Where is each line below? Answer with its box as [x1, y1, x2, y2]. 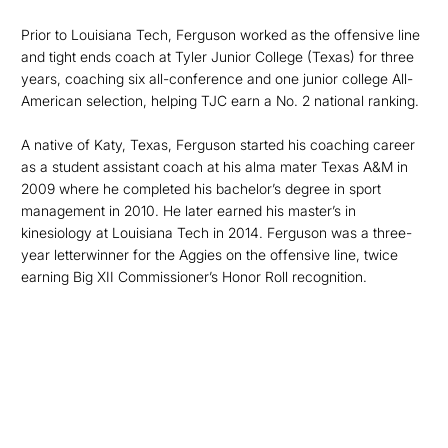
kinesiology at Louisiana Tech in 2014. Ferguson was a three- [21, 224, 412, 241]
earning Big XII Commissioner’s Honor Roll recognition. [21, 268, 367, 285]
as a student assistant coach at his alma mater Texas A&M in [21, 158, 408, 175]
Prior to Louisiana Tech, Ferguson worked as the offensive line [21, 26, 420, 43]
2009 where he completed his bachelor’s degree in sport [21, 180, 381, 197]
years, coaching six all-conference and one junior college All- [21, 70, 413, 87]
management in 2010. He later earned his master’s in [21, 202, 356, 219]
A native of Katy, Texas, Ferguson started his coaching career [21, 136, 415, 153]
